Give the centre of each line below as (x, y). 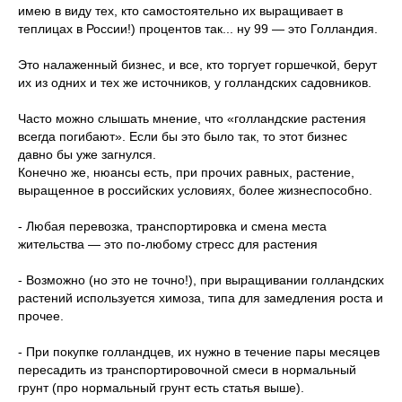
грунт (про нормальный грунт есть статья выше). (161, 387)
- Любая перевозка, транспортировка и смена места (172, 226)
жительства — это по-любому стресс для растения (168, 244)
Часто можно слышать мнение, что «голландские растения (192, 118)
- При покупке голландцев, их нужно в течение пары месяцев (199, 351)
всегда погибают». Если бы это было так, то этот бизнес (183, 136)
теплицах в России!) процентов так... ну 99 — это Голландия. (198, 28)
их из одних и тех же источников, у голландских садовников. (195, 82)
